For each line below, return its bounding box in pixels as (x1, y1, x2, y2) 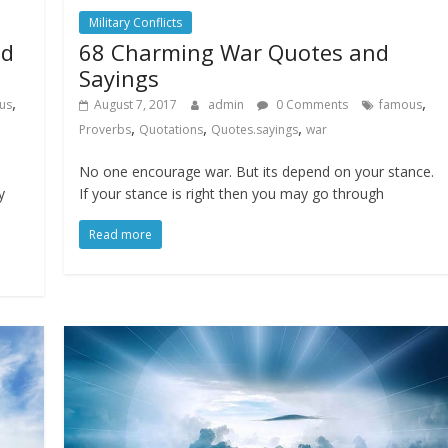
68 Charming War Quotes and (79, 36, 390, 67)
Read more (89, 225, 153, 243)
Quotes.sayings (211, 120, 299, 138)
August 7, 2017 (94, 95, 178, 113)
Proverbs (79, 120, 132, 138)
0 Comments (273, 95, 349, 113)
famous (379, 95, 423, 113)
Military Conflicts (89, 13, 183, 31)
